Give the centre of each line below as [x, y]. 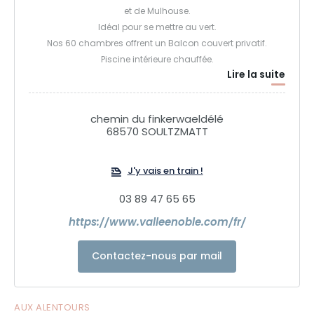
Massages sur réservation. [157, 77]
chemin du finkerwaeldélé [157, 121]
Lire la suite [256, 76]
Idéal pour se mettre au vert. [157, 28]
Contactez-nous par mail [157, 257]
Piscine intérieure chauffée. [157, 61]
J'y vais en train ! [165, 172]
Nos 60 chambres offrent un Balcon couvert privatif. [157, 45]
